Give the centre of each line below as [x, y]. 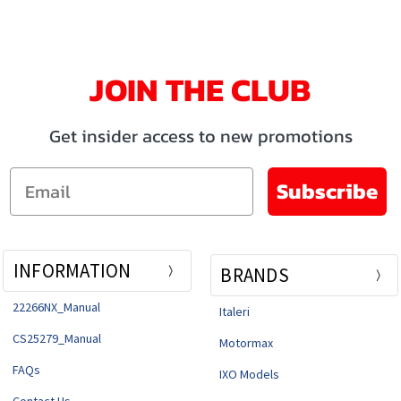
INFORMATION [72, 271]
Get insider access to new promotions [200, 137]
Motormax [247, 343]
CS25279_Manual [56, 339]
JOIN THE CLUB [200, 90]
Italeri [235, 312]
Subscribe [327, 192]
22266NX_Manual [56, 307]
